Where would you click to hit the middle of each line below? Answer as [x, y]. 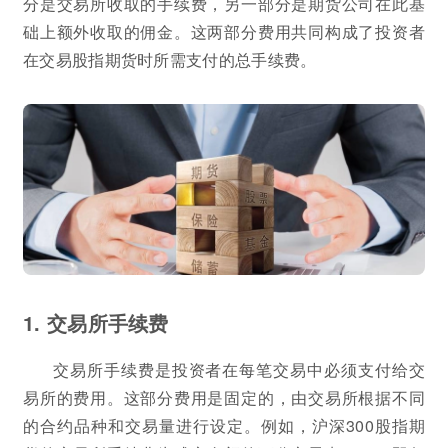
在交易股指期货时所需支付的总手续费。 [170, 59]
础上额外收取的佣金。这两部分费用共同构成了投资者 [224, 31]
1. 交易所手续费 [96, 322]
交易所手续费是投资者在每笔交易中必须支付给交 [239, 369]
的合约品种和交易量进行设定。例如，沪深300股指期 [224, 425]
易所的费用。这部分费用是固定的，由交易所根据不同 [224, 397]
